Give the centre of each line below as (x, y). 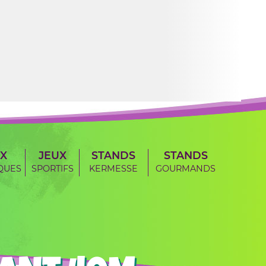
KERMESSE (114, 168)
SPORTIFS (52, 168)
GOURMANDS (186, 168)
